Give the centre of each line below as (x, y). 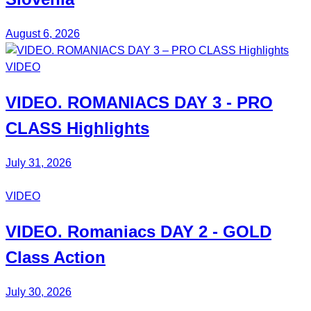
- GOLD (239, 231)
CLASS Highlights (77, 128)
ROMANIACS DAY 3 (144, 102)
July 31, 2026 (39, 162)
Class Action (56, 257)
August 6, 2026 (43, 33)
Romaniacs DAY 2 (137, 231)
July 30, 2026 (39, 292)
